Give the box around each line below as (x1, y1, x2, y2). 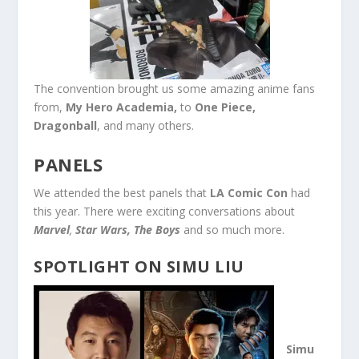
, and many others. (97, 118, 195, 134)
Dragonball (34, 118, 98, 134)
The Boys (134, 221, 181, 237)
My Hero (66, 99, 114, 115)
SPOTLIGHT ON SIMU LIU (34, 256, 244, 278)
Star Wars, (75, 221, 131, 237)
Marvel (34, 221, 71, 237)
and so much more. (180, 221, 285, 237)
